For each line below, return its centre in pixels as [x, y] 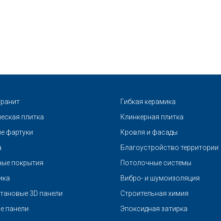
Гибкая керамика [148, 102]
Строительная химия [154, 194]
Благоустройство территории [169, 148]
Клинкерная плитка [152, 117]
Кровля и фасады [149, 132]
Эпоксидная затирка [154, 209]
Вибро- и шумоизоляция [160, 178]
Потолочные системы [156, 163]
